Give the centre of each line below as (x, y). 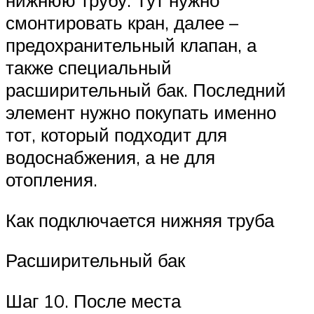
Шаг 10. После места (93, 300)
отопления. (52, 180)
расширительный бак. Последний (146, 90)
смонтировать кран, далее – (122, 23)
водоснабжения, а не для (110, 157)
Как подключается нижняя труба (140, 220)
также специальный (89, 68)
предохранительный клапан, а (131, 45)
